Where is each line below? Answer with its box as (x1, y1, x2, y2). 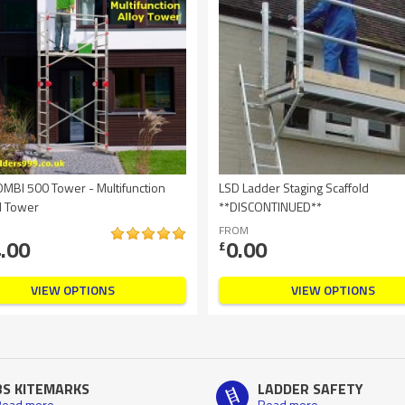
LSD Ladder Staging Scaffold (219, 178, 369, 197)
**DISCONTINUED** (219, 197, 322, 216)
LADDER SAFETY (258, 378, 363, 400)
